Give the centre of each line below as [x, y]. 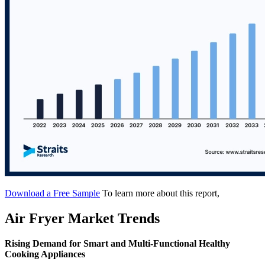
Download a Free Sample [52, 193]
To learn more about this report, [161, 193]
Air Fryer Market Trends [82, 218]
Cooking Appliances [45, 254]
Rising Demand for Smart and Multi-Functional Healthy [117, 243]
